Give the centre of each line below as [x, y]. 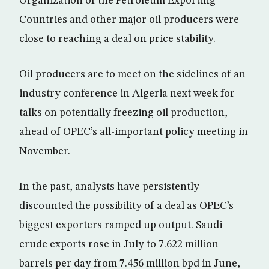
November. [45, 152]
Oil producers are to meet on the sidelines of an [132, 75]
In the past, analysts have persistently [109, 187]
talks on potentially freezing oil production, [123, 113]
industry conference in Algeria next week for [127, 94]
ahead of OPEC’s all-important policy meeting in [134, 132]
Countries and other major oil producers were [129, 20]
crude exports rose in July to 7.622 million [119, 245]
